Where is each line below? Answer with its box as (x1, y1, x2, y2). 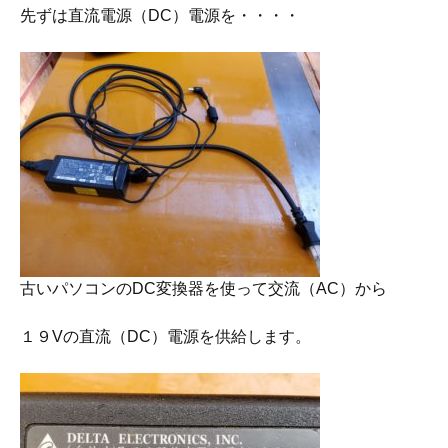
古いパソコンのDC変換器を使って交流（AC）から (20, 280, 387, 297)
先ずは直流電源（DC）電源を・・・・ (20, 7, 300, 24)
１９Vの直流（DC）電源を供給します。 (20, 328, 311, 345)
